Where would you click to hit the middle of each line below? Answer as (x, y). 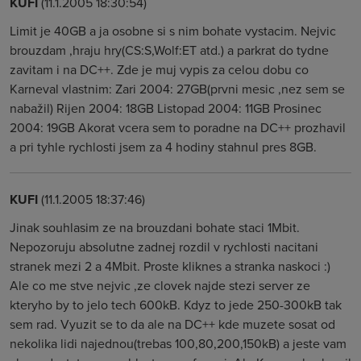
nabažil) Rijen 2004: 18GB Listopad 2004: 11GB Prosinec (166, 108)
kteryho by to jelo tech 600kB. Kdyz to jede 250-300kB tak (176, 305)
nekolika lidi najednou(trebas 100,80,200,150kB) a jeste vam (178, 343)
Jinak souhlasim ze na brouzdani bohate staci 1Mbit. (155, 227)
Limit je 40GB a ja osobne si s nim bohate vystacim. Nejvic (173, 31)
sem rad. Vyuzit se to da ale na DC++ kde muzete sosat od (172, 324)
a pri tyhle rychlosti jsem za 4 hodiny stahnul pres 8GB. (163, 147)
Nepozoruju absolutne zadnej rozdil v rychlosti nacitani (164, 247)
